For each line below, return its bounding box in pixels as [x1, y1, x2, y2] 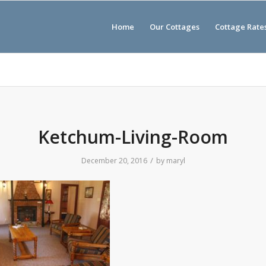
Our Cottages [150, 21, 199, 32]
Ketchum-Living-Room [38, 125, 228, 149]
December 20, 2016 [81, 156, 147, 166]
